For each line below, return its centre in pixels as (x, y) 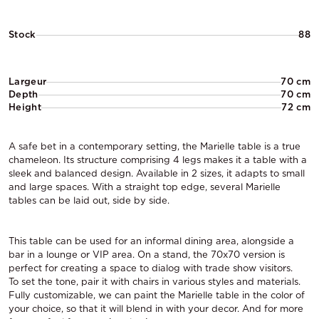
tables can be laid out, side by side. (89, 200)
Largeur (28, 82)
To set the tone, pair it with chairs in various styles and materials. (155, 282)
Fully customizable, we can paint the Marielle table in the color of (157, 295)
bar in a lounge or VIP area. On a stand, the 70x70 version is (147, 255)
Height (25, 107)
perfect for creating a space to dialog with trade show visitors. (151, 268)
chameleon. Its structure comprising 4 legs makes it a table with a (158, 160)
